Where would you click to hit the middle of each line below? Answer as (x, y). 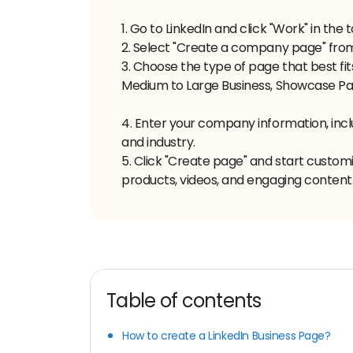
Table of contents (184, 300)
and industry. (158, 142)
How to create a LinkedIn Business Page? (227, 335)
